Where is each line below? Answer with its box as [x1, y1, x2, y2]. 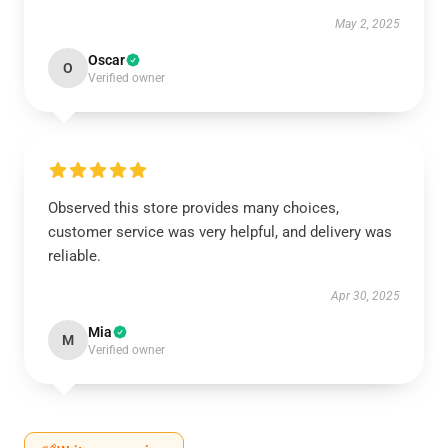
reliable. [48, 247, 101, 265]
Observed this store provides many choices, [48, 199, 339, 217]
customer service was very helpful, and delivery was [48, 223, 392, 241]
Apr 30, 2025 [331, 289, 400, 303]
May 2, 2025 [335, 17, 400, 31]
